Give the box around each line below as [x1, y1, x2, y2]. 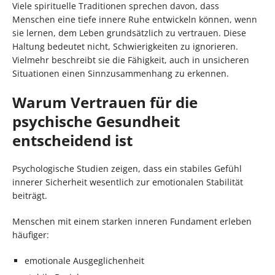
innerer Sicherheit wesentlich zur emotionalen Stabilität [12, 176, 243, 188]
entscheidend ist [12, 130, 133, 150]
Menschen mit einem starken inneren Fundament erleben [12, 215, 252, 227]
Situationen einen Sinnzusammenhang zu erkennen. [12, 67, 229, 79]
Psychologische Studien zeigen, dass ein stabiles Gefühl [12, 162, 242, 174]
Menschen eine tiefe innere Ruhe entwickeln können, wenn [12, 13, 257, 25]
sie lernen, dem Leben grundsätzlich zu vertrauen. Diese [12, 26, 246, 39]
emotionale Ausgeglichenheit [25, 254, 144, 266]
